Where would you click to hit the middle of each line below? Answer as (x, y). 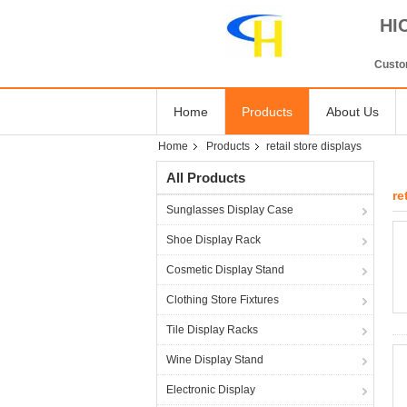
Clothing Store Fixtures (223, 300)
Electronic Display (211, 390)
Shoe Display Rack (213, 240)
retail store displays (314, 146)
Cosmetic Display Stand (225, 270)
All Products (206, 178)
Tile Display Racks (212, 330)
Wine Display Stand (215, 360)
